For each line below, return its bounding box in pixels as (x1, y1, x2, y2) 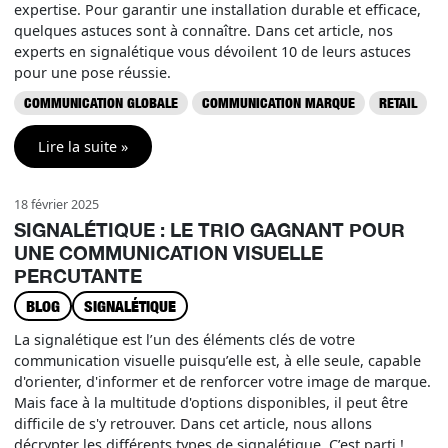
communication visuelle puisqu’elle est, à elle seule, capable (14, 351, 421, 370)
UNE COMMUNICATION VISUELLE (14, 241, 323, 264)
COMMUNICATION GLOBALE (24, 94, 178, 111)
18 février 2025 (14, 196, 99, 213)
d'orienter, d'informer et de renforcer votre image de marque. (14, 372, 431, 391)
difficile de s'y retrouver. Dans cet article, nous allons (14, 414, 372, 433)
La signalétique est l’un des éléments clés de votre (14, 330, 355, 349)
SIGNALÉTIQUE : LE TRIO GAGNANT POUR (14, 218, 405, 241)
